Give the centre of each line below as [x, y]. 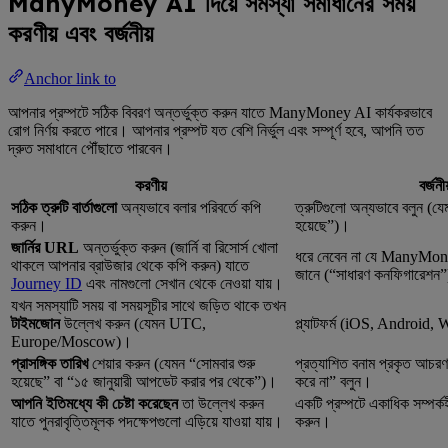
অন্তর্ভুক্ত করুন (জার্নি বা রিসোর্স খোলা [178, 247]
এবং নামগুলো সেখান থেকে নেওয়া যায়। [182, 283]
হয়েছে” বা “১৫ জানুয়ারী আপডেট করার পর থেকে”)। [144, 381]
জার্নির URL [45, 247]
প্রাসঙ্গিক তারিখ [49, 363]
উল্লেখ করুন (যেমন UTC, [133, 323]
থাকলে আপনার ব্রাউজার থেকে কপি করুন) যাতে [130, 265]
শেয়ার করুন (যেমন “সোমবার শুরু [171, 363]
